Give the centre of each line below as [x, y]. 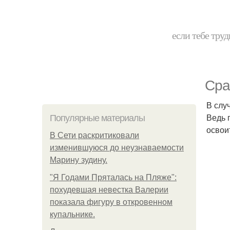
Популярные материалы [97, 118]
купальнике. [72, 214]
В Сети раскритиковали [94, 135]
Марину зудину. [79, 160]
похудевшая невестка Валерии [109, 190]
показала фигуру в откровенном [111, 202]
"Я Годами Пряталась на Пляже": [113, 177]
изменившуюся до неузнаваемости [117, 148]
